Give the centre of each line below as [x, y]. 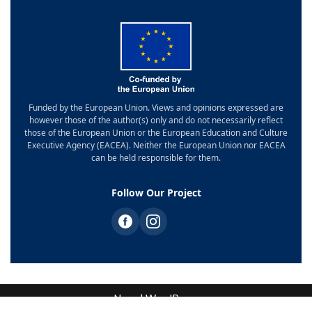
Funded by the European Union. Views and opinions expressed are [156, 173]
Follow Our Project [156, 258]
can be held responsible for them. [156, 224]
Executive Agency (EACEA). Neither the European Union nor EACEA [156, 211]
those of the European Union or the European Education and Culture [156, 198]
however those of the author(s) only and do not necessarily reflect [156, 186]
